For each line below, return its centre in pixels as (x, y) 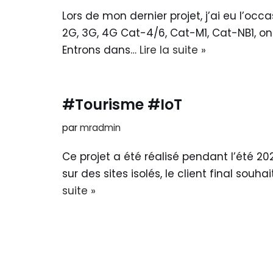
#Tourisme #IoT (122, 104)
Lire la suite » (173, 50)
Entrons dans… (101, 50)
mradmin (100, 127)
